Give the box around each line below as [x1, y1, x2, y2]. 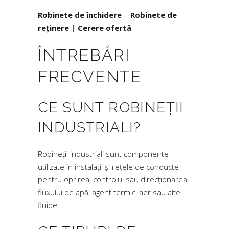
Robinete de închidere [38, 10, 122, 20]
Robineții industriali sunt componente [38, 149, 169, 159]
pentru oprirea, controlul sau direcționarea [38, 174, 187, 185]
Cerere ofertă [78, 22, 131, 33]
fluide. [38, 200, 59, 210]
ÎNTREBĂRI [38, 45, 130, 64]
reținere [38, 22, 69, 33]
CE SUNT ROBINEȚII [38, 99, 184, 116]
